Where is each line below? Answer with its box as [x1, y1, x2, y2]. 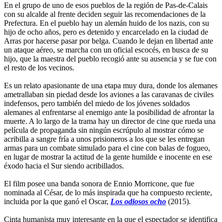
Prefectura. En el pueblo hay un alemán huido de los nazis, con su [4, 18, 209, 27]
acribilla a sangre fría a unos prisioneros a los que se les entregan [4, 134, 205, 143]
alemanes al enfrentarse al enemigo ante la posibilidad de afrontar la [4, 108, 214, 116]
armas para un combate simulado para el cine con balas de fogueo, [4, 143, 210, 152]
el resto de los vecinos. [4, 63, 74, 72]
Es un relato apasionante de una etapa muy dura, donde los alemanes [4, 81, 218, 90]
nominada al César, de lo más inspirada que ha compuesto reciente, [4, 188, 212, 197]
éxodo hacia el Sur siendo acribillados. [4, 161, 124, 170]
